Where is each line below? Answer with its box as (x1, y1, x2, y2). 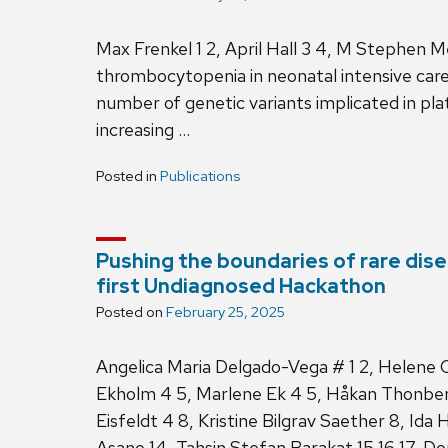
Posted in (96, 166, 160, 187)
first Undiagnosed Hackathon (96, 273, 386, 300)
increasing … (96, 118, 190, 142)
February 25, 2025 (166, 302, 285, 323)
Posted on (96, 302, 166, 323)
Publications (160, 166, 240, 187)
